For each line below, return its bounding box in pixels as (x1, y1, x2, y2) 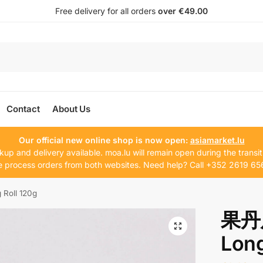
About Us (52, 103, 91, 114)
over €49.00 (158, 6, 208, 16)
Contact (6, 103, 40, 114)
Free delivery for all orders (55, 6, 158, 16)
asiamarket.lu (190, 135, 245, 145)
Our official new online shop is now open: (18, 135, 190, 145)
